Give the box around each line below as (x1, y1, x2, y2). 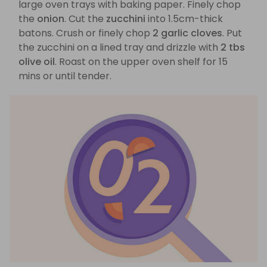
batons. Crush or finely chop (18, 26, 153, 41)
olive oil (18, 55, 55, 69)
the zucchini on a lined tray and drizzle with (18, 41, 221, 55)
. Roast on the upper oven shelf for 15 (55, 55, 228, 69)
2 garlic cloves (153, 26, 222, 41)
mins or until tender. (18, 69, 111, 83)
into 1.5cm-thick (145, 12, 223, 26)
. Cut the (64, 12, 106, 26)
